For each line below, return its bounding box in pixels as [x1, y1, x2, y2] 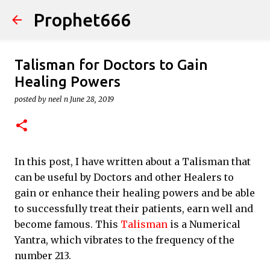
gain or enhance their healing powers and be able [14, 187, 255, 199]
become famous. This [14, 218, 118, 230]
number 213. [14, 250, 71, 262]
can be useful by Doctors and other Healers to [14, 171, 234, 183]
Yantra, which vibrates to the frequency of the [14, 234, 234, 246]
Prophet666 [34, 10, 131, 30]
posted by [14, 95, 48, 104]
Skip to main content [90, 10, 180, 20]
